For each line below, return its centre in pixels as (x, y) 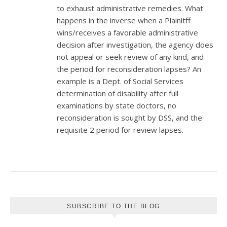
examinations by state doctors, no (117, 105)
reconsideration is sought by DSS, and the (129, 118)
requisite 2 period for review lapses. (120, 130)
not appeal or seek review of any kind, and (130, 57)
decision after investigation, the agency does (135, 45)
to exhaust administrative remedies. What (130, 8)
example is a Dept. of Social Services (120, 81)
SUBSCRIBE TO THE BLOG (113, 206)
